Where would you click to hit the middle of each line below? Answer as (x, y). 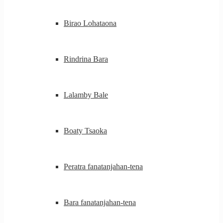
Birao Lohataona (90, 23)
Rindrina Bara (86, 59)
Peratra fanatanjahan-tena (103, 167)
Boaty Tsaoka (85, 131)
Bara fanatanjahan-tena (100, 202)
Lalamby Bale (86, 95)
